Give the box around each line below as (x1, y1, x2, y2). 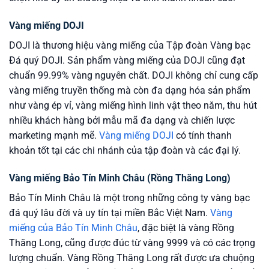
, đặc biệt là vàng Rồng (138, 222, 234, 234)
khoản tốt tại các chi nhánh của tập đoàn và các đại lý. (9, 144, 241, 156)
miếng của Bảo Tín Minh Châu (9, 222, 138, 234)
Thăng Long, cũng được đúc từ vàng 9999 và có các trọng (9, 237, 255, 249)
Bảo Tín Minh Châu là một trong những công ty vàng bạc (9, 192, 250, 204)
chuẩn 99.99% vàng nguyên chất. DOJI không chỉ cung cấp (9, 69, 258, 81)
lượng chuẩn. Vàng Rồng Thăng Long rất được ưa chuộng (9, 252, 255, 264)
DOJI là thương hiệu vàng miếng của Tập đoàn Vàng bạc (9, 39, 250, 51)
